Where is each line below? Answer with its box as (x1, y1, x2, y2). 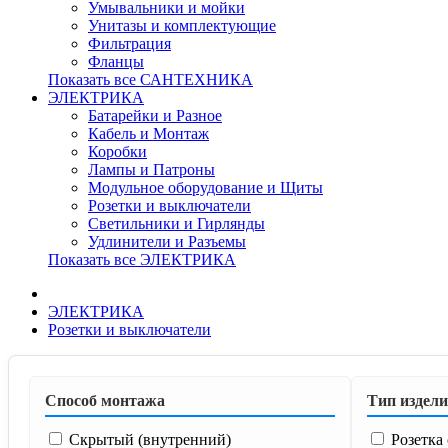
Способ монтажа (45, 392, 165, 409)
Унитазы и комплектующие (88, 17, 276, 34)
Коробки (88, 143, 147, 160)
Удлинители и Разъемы (88, 233, 246, 250)
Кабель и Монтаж (88, 125, 209, 142)
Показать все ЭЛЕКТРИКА (48, 251, 236, 268)
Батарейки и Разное (88, 107, 222, 124)
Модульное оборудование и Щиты (88, 179, 323, 196)
